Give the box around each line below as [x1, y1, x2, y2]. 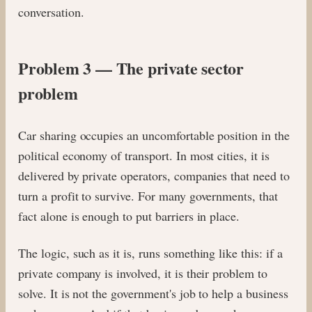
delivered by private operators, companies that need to [18, 166, 290, 184]
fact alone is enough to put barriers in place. [18, 207, 240, 224]
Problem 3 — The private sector [18, 55, 244, 80]
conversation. [18, 3, 84, 20]
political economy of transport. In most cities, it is [18, 146, 270, 164]
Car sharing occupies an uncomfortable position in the [18, 126, 290, 143]
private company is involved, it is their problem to [18, 264, 267, 281]
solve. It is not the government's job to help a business [18, 284, 288, 302]
